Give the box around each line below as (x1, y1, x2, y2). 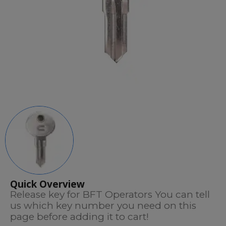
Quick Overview (10, 178, 85, 191)
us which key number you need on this (10, 200, 196, 211)
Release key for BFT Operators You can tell (10, 189, 210, 200)
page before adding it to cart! (10, 211, 149, 222)
